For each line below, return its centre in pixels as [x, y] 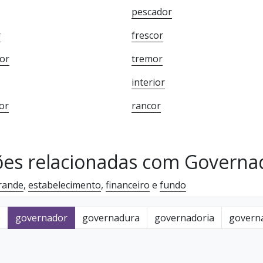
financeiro [128, 185]
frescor [147, 35]
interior [148, 82]
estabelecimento [65, 185]
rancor [146, 106]
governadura [111, 218]
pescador [152, 12]
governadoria [184, 218]
